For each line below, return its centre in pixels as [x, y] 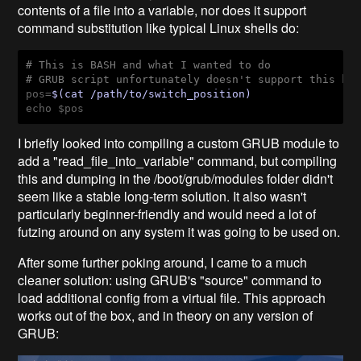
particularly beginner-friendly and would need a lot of [167, 214]
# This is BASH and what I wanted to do [149, 65]
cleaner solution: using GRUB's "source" [135, 280]
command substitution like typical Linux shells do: [159, 28]
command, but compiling [268, 161]
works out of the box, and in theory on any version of [166, 316]
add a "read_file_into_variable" [108, 161]
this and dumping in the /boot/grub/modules [143, 179]
